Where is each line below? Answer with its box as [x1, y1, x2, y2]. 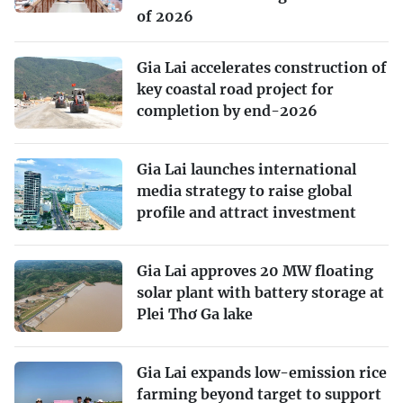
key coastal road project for [137, 79, 334, 98]
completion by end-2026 [137, 101, 318, 120]
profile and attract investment [137, 202, 356, 221]
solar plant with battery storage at [137, 282, 384, 301]
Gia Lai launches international [137, 159, 356, 178]
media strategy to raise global [137, 181, 352, 200]
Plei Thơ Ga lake [137, 304, 253, 323]
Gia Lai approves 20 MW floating [137, 261, 373, 280]
